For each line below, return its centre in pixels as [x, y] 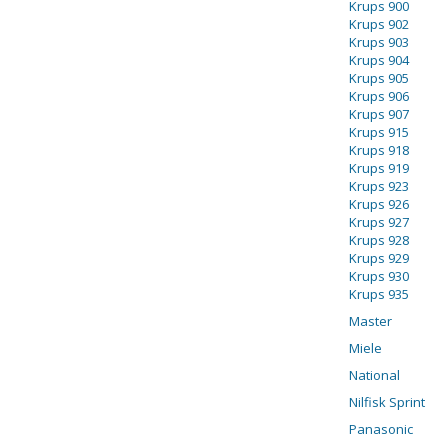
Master [370, 321]
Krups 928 [378, 240]
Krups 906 [378, 96]
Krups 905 [378, 78]
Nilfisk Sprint [386, 402]
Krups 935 [378, 294]
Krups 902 [378, 24]
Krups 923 [378, 186]
